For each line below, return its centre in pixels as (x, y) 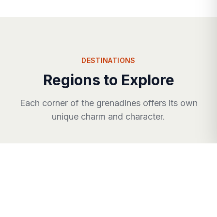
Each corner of (50, 103)
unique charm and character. (108, 117)
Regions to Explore (108, 80)
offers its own (169, 103)
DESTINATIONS (108, 61)
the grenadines (111, 103)
